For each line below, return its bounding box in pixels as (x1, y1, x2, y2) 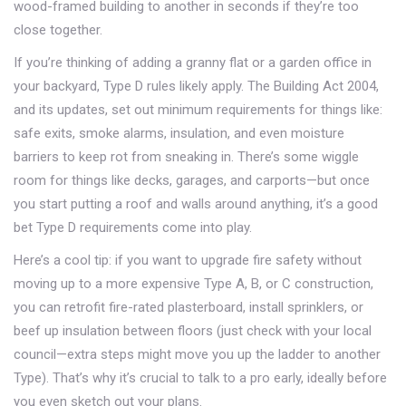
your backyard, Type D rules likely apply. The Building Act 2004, (14, 78, 379, 95)
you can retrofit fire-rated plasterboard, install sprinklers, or (14, 299, 363, 316)
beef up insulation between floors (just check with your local (14, 323, 372, 340)
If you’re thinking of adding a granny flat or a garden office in (14, 54, 372, 72)
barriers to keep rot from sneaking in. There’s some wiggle (14, 149, 359, 166)
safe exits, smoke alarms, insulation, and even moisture (14, 125, 344, 142)
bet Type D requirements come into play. (14, 219, 252, 237)
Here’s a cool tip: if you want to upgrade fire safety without (14, 252, 362, 269)
